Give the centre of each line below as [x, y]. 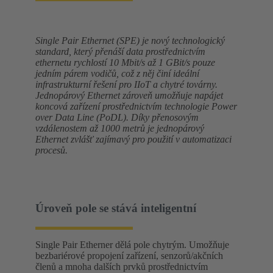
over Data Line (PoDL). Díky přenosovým [117, 118]
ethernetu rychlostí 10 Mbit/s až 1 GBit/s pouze [125, 63]
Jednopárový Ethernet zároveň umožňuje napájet [129, 96]
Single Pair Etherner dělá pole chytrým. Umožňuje [132, 244]
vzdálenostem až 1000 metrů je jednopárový [120, 129]
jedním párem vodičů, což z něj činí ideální [117, 74]
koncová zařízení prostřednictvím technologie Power [136, 107]
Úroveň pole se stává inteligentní [116, 208]
